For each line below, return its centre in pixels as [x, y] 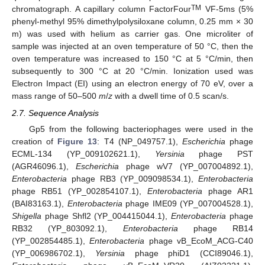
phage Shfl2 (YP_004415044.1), [106, 216]
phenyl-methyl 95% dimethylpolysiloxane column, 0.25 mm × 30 [132, 22]
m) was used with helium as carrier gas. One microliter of [132, 34]
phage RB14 [215, 228]
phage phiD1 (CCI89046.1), [189, 253]
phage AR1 [228, 191]
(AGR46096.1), [44, 166]
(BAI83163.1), [40, 203]
